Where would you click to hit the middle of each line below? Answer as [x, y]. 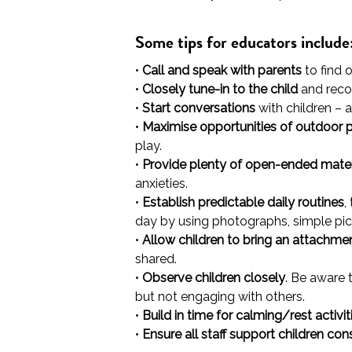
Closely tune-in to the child [220, 89]
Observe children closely [214, 278]
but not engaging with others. [220, 297]
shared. [156, 259]
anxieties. [161, 183]
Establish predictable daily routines [243, 202]
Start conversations [199, 108]
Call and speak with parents [222, 70]
